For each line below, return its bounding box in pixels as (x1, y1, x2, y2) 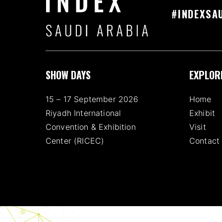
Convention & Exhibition (46, 121, 136, 132)
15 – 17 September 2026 (46, 94, 139, 104)
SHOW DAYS (46, 67, 91, 82)
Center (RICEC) (46, 135, 105, 146)
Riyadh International (46, 108, 121, 118)
